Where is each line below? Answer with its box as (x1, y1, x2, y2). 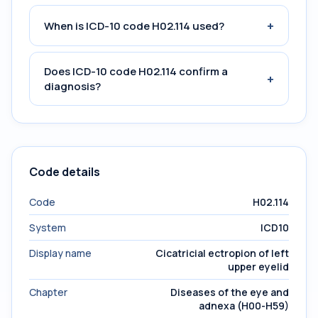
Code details (29, 164, 100, 180)
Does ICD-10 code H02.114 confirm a (44, 64, 228, 79)
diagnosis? (44, 79, 101, 94)
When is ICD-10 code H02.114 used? (44, 18, 224, 33)
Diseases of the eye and (170, 285, 289, 299)
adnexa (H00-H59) (199, 299, 289, 312)
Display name (29, 246, 92, 260)
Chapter (29, 285, 67, 299)
